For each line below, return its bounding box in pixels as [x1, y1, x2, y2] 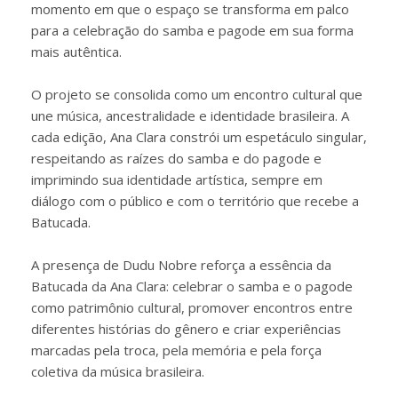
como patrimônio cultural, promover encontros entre [31, 298, 353, 316]
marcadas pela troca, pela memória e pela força [31, 341, 322, 359]
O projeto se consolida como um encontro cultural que [31, 85, 362, 103]
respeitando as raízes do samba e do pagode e [31, 149, 322, 167]
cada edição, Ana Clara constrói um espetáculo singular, [31, 128, 367, 146]
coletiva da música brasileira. [31, 362, 204, 380]
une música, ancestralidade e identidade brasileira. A [31, 107, 349, 124]
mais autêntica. [31, 43, 122, 60]
